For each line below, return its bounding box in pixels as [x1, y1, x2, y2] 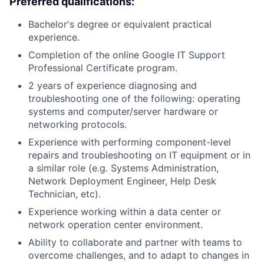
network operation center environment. [28, 218, 203, 230]
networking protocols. [28, 118, 127, 130]
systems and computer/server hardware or [28, 105, 218, 117]
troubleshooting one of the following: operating [28, 92, 240, 104]
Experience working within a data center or [28, 205, 221, 217]
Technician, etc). [28, 187, 101, 200]
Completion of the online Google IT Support [28, 48, 225, 61]
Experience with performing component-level [28, 136, 231, 148]
